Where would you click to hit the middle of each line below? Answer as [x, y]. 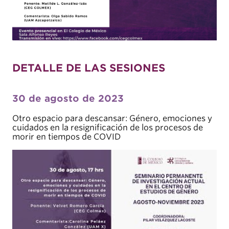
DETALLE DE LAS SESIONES [89, 68]
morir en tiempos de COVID [66, 136]
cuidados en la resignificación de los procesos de [108, 127]
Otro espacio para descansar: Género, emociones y [112, 118]
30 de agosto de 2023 [68, 98]
